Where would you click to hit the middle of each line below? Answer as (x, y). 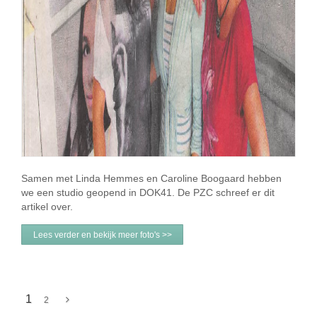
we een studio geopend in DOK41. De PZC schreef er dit (148, 193)
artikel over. (50, 207)
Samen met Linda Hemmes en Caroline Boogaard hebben (151, 179)
